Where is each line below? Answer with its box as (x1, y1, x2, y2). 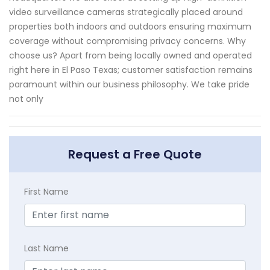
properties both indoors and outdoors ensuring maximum (9, 20, 251, 33)
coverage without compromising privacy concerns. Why (9, 35, 246, 48)
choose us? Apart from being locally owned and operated (9, 49, 252, 62)
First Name (24, 186, 69, 198)
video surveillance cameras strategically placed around (9, 6, 243, 19)
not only (9, 93, 43, 105)
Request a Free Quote (68, 146, 202, 163)
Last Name (24, 242, 69, 255)
